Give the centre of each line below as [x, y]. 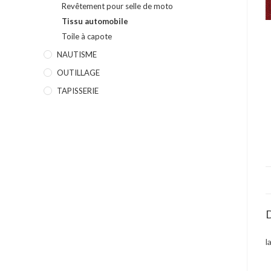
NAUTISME [77, 54]
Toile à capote [87, 36]
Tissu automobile [95, 21]
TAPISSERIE [78, 91]
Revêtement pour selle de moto [117, 6]
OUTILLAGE [78, 73]
